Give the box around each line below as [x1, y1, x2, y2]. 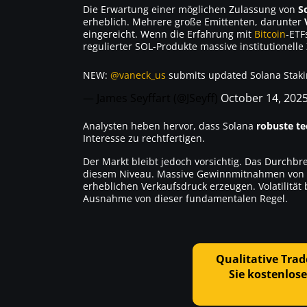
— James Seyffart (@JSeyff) [83, 90, 221, 106]
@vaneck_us [110, 68, 166, 82]
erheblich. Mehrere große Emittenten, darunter [83, 14, 304, 28]
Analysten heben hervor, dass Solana [83, 119, 256, 132]
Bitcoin [254, 27, 286, 40]
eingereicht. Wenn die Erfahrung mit [83, 27, 254, 40]
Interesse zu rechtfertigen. [83, 131, 205, 145]
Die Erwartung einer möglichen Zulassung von [83, 2, 298, 16]
